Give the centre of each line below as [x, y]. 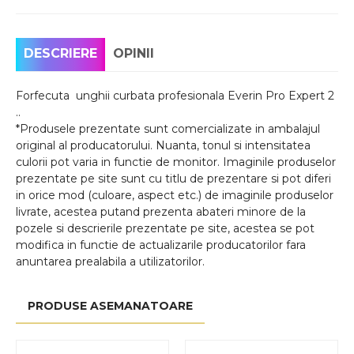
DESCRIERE [60, 53]
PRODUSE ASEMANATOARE [110, 306]
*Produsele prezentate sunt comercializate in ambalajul [168, 129]
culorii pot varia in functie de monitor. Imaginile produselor [176, 162]
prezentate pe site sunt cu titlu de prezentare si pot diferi [173, 179]
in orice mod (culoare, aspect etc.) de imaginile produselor [175, 195]
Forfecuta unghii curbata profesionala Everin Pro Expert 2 [175, 96]
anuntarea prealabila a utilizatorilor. [110, 262]
